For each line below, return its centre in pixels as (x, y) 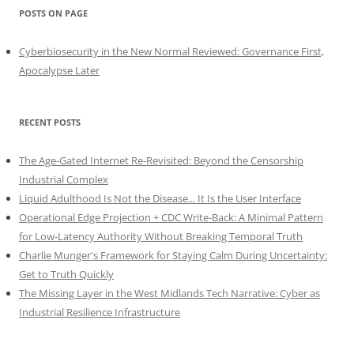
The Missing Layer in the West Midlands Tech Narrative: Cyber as (169, 293)
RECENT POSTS (50, 122)
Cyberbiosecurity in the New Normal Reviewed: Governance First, (171, 51)
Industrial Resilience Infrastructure (100, 312)
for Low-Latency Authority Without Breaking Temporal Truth (161, 236)
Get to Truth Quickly (66, 274)
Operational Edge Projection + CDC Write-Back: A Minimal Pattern (171, 217)
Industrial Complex (64, 179)
